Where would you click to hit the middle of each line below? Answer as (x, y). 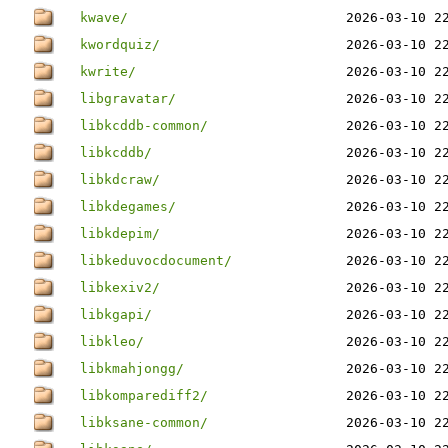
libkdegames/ (128, 206)
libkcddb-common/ (144, 125)
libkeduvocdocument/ (156, 260)
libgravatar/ (128, 98)
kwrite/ (108, 71)
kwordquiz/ (120, 44)
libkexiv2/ (120, 287)
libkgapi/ (116, 314)
